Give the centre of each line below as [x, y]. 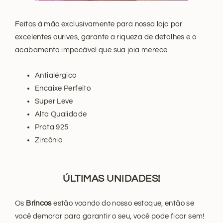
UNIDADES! [133, 178]
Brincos [38, 203]
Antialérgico [56, 75]
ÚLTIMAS [84, 178]
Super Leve [54, 101]
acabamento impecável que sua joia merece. [92, 50]
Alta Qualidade [61, 114]
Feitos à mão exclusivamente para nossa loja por [99, 24]
